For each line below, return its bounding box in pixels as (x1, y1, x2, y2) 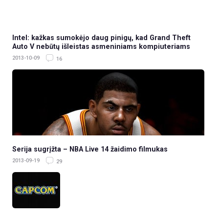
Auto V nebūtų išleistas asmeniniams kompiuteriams (12, 43, 190, 51)
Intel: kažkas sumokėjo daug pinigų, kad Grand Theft (12, 34, 191, 42)
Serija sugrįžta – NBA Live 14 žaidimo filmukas (12, 145, 168, 153)
